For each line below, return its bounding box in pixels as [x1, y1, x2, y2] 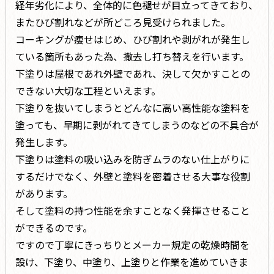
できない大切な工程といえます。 [15, 83, 161, 98]
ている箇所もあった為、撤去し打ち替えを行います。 [15, 49, 249, 64]
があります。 [15, 186, 73, 201]
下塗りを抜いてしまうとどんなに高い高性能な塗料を [15, 100, 250, 116]
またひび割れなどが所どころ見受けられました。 [15, 15, 231, 30]
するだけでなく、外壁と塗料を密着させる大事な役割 [15, 169, 250, 184]
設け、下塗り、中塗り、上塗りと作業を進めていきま [15, 254, 248, 270]
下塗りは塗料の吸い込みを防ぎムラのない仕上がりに [15, 152, 250, 167]
